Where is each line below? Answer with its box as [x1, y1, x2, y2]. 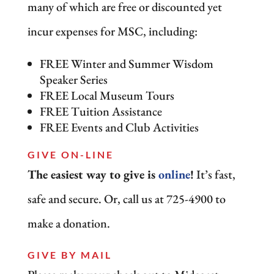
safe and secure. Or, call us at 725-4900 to [27, 190, 226, 207]
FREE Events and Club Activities [39, 119, 199, 135]
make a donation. [27, 215, 110, 231]
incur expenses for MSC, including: [27, 23, 198, 39]
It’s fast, [193, 166, 235, 182]
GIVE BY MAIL [27, 248, 112, 261]
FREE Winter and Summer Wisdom [39, 55, 213, 72]
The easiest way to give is [27, 166, 158, 182]
